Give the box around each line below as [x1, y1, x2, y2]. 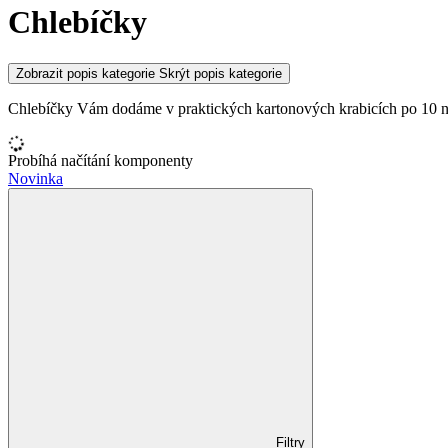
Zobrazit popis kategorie [16, 65, 155, 81]
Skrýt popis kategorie [159, 65, 282, 81]
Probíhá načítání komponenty [8, 151, 193, 169]
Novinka [8, 169, 63, 187]
